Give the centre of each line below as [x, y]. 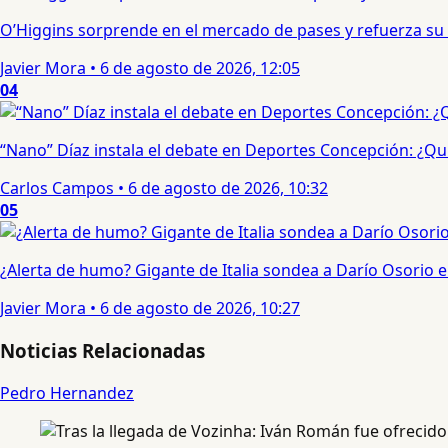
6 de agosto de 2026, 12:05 [200, 68]
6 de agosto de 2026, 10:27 [200, 308]
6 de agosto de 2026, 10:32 [228, 188]
